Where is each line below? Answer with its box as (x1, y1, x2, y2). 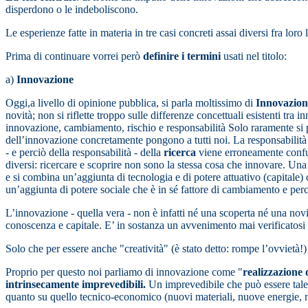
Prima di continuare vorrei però (5, 50, 143, 63)
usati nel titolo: (223, 50, 287, 63)
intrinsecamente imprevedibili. (5, 278, 148, 291)
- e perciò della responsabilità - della (5, 146, 164, 159)
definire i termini (143, 50, 223, 63)
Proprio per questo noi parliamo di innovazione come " (5, 266, 243, 278)
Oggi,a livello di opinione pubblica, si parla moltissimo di (5, 97, 256, 109)
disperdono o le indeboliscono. (5, 3, 138, 16)
